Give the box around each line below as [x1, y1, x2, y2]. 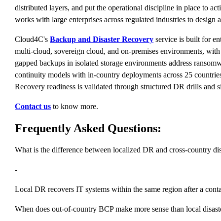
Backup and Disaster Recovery [50, 35, 153, 43]
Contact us [15, 102, 51, 110]
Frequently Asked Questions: [15, 121, 161, 135]
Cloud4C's [15, 35, 50, 43]
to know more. [51, 102, 100, 110]
